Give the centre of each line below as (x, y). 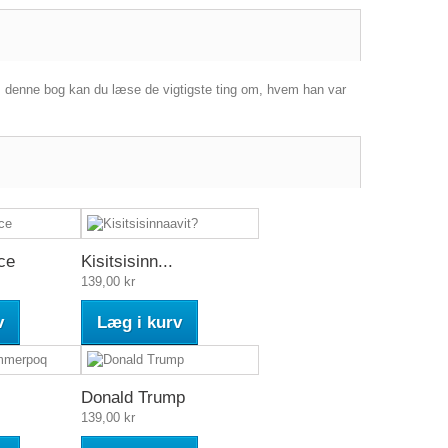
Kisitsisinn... (127, 261)
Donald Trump (133, 398)
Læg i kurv (139, 322)
